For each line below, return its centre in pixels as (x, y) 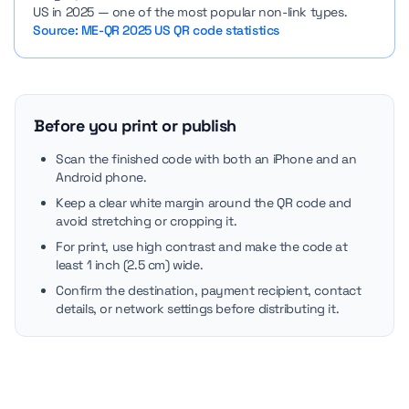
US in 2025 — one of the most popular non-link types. (190, 12)
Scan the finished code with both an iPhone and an (206, 159)
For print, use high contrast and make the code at (202, 246)
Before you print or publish (135, 126)
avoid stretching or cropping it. (147, 221)
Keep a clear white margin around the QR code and (204, 203)
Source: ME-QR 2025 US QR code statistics (156, 30)
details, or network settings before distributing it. (198, 309)
